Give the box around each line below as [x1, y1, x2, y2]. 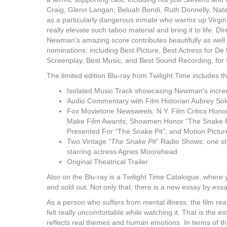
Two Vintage [67, 137, 108, 145]
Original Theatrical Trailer [67, 158, 148, 166]
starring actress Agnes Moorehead [67, 147, 177, 156]
